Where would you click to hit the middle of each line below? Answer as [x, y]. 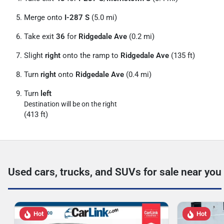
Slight [34, 55]
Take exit [40, 36]
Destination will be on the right [70, 104]
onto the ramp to [90, 55]
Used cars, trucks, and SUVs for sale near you [115, 172]
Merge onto [44, 17]
